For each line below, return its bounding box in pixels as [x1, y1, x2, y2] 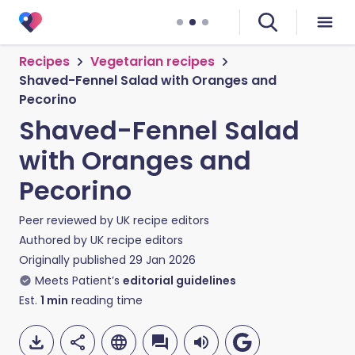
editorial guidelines [123, 273, 236, 288]
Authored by [19, 232, 90, 248]
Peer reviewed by [19, 212, 116, 228]
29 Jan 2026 [129, 252, 196, 268]
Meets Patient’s [35, 273, 120, 288]
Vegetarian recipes [90, 52, 215, 71]
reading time [68, 292, 143, 308]
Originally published [19, 252, 126, 268]
